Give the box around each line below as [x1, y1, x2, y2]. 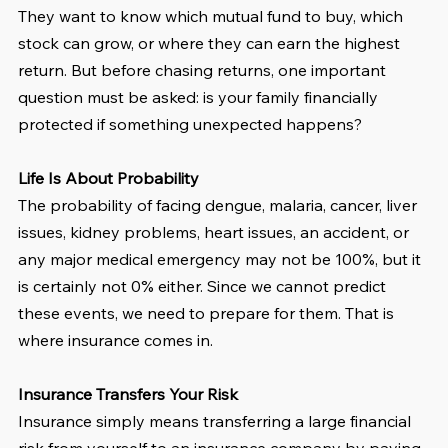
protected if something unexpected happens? [18, 114, 362, 135]
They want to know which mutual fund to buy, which [18, 6, 407, 27]
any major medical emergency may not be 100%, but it [18, 249, 425, 270]
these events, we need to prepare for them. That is [18, 303, 398, 324]
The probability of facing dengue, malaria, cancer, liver [18, 195, 421, 216]
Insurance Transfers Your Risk [18, 384, 238, 405]
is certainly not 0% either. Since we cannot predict [18, 276, 390, 297]
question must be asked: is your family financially [18, 87, 382, 108]
